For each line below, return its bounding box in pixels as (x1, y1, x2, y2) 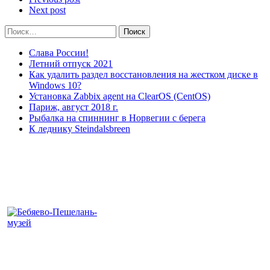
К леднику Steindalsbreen (29, 123, 130, 134)
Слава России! (29, 47, 89, 58)
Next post (29, 4, 66, 15)
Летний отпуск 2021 (29, 58, 113, 69)
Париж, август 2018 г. (29, 101, 118, 112)
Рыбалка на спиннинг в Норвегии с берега (29, 112, 206, 123)
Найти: (4, 24, 33, 35)
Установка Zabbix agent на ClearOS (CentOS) (29, 90, 210, 101)
